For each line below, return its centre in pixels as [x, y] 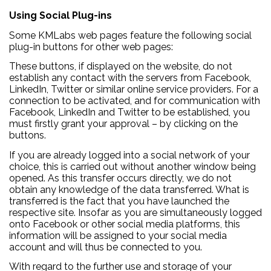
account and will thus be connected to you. [106, 247]
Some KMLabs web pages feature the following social [130, 35]
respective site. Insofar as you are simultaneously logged [135, 212]
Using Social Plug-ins [60, 16]
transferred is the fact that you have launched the [119, 201]
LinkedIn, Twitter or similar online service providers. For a [134, 90]
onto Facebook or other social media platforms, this [125, 224]
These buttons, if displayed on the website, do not [121, 67]
